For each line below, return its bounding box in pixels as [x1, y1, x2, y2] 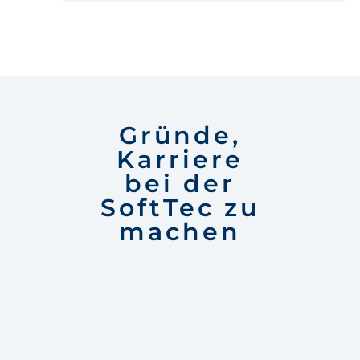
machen [119, 217, 241, 247]
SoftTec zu [100, 193, 260, 223]
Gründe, [119, 121, 241, 150]
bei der [125, 169, 235, 198]
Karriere [117, 145, 243, 174]
